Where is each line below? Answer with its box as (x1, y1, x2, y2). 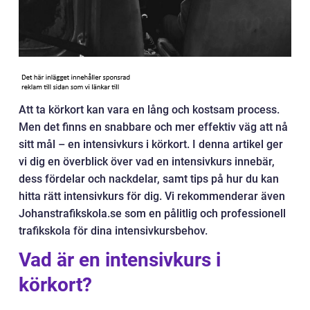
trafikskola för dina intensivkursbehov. (19, 224, 208, 237)
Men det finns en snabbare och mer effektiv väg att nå (19, 120, 288, 134)
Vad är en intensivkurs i (19, 248, 221, 271)
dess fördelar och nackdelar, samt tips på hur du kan (19, 172, 279, 185)
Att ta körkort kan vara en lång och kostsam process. (19, 103, 280, 116)
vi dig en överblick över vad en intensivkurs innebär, (19, 155, 275, 168)
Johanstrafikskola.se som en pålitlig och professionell (19, 207, 286, 220)
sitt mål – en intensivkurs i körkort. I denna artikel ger (19, 138, 283, 151)
